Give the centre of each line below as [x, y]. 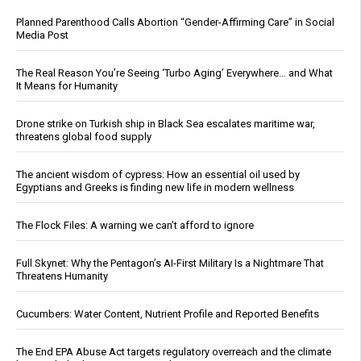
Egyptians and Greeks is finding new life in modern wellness [155, 188]
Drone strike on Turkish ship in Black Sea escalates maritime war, [166, 124]
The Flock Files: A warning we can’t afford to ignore [135, 226]
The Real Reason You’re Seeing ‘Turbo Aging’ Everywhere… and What [174, 73]
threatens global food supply [84, 137]
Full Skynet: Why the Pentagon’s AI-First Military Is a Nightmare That [170, 263]
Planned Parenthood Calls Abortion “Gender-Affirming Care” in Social [175, 23]
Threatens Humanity [62, 276]
